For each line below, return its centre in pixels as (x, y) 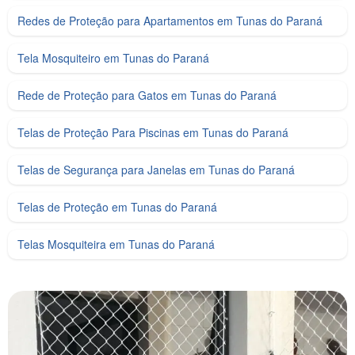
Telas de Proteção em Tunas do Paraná (117, 207)
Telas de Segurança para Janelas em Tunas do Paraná (156, 170)
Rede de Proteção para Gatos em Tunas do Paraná (147, 95)
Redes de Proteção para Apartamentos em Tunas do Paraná (170, 21)
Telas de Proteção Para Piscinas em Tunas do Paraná (153, 133)
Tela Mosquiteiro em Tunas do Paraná (113, 58)
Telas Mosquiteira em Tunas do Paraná (116, 244)
